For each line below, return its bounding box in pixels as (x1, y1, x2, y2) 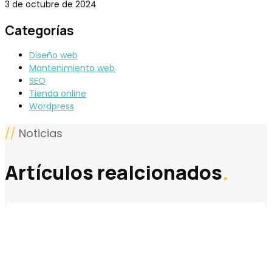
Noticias (16, 125, 63, 141)
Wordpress (29, 100, 74, 112)
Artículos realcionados (5, 159, 222, 186)
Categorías (5, 21, 74, 39)
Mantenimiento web (29, 61, 115, 74)
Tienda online (29, 87, 86, 100)
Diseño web (29, 49, 78, 61)
